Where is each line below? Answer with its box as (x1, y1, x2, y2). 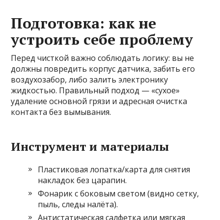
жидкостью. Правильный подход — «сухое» (11, 85, 180, 96)
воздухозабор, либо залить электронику (11, 74, 168, 85)
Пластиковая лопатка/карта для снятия (38, 164, 191, 175)
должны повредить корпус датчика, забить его (11, 63, 195, 75)
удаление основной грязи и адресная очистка (11, 96, 188, 107)
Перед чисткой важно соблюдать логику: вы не (11, 53, 194, 64)
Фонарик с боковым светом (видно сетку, (38, 188, 199, 199)
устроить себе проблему (11, 29, 193, 50)
